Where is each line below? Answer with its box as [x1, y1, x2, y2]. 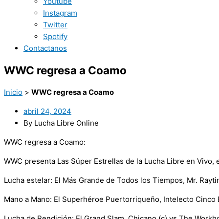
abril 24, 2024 [23, 107, 71, 116]
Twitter [43, 20, 67, 29]
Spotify [43, 31, 67, 41]
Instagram [43, 8, 77, 18]
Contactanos [23, 43, 67, 53]
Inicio [4, 88, 22, 97]
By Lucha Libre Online [23, 118, 99, 128]
